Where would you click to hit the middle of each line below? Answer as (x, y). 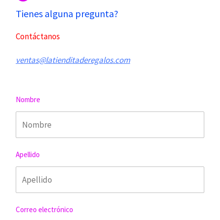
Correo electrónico (44, 210)
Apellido (28, 155)
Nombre (28, 100)
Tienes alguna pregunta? (67, 14)
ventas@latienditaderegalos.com (73, 60)
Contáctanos (38, 36)
